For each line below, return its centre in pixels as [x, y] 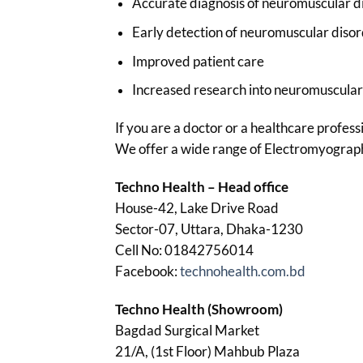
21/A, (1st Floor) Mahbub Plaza [207, 351]
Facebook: [147, 271]
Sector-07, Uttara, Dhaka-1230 [209, 228]
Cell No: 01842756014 [184, 250]
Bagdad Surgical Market [187, 330]
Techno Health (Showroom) [199, 309]
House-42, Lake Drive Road [197, 207]
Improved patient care [198, 61]
